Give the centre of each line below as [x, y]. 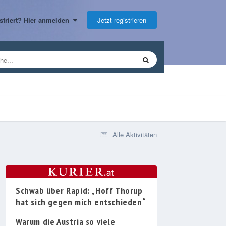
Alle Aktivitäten [135, 134]
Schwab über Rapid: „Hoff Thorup [79, 190]
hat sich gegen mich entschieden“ [81, 202]
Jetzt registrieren [122, 20]
